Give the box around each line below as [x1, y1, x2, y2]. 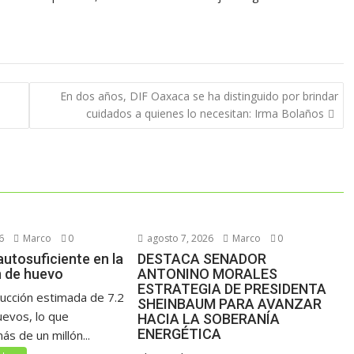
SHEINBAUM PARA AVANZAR [137, 296, 322, 312]
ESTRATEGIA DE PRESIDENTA [137, 281, 327, 297]
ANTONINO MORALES [137, 265, 278, 282]
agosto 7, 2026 [145, 232, 214, 245]
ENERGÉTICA [137, 326, 222, 342]
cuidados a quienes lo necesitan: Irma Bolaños [85, 105, 324, 121]
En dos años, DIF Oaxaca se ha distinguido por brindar [59, 88, 338, 104]
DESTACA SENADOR [137, 250, 267, 267]
